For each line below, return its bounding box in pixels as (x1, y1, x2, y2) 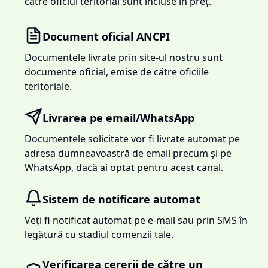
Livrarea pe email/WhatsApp (42, 111, 195, 126)
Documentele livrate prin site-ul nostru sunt (25, 50, 223, 64)
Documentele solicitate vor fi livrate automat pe (25, 132, 240, 145)
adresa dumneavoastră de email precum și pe (25, 146, 232, 160)
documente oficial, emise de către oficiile (25, 65, 209, 78)
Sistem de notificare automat (42, 192, 201, 207)
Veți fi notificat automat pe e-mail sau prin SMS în (25, 213, 248, 227)
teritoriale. (25, 79, 72, 93)
